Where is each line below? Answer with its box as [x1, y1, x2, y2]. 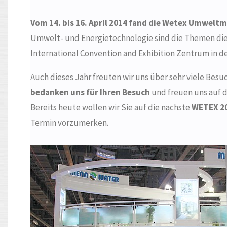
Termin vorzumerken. [30, 117, 108, 128]
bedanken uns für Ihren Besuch [30, 86, 150, 98]
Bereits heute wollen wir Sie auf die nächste [30, 101, 192, 113]
